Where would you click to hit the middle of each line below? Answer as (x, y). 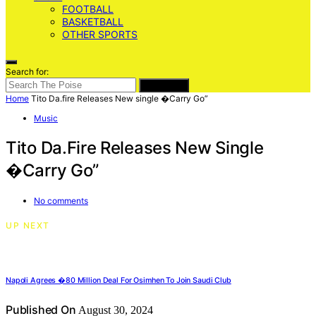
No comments (61, 200)
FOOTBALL (88, 9)
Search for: (27, 72)
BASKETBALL (93, 22)
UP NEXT (28, 225)
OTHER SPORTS (100, 34)
